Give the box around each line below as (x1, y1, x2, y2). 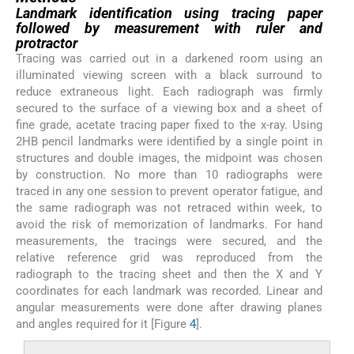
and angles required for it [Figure (16, 316, 190, 331)
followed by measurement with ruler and (16, 19, 322, 36)
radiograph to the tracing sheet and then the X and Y (16, 266, 322, 281)
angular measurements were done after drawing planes (16, 299, 322, 314)
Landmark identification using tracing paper (16, 4, 322, 21)
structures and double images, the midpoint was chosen (16, 150, 322, 165)
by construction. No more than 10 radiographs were (16, 167, 322, 182)
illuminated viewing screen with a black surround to (16, 67, 322, 82)
